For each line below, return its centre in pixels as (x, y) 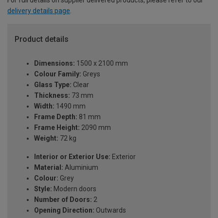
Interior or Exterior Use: (72, 157)
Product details (42, 39)
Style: (43, 189)
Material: (49, 168)
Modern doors (74, 189)
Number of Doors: (63, 200)
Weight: (46, 138)
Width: (44, 106)
